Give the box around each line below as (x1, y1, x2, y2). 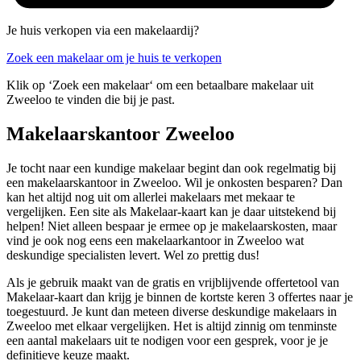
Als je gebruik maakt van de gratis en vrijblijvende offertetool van (6, 275, 339, 289)
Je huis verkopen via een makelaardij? (6, 23, 199, 38)
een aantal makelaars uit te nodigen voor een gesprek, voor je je (6, 333, 328, 347)
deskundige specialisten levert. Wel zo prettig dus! (6, 247, 259, 262)
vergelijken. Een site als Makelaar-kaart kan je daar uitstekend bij (6, 204, 336, 218)
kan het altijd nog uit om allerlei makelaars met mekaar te (6, 189, 295, 204)
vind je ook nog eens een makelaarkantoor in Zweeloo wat (6, 233, 304, 247)
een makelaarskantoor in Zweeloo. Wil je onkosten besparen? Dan (6, 175, 342, 189)
